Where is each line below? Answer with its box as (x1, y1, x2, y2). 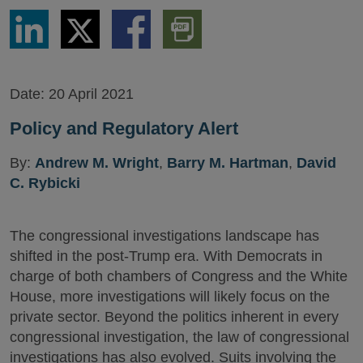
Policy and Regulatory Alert (10, 118, 238, 139)
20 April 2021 (49, 86, 134, 102)
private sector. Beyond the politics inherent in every (10, 309, 339, 325)
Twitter (60, 38, 98, 52)
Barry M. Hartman (167, 155, 288, 171)
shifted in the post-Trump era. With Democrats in (10, 248, 322, 264)
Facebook (111, 38, 169, 52)
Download (162, 9, 221, 23)
